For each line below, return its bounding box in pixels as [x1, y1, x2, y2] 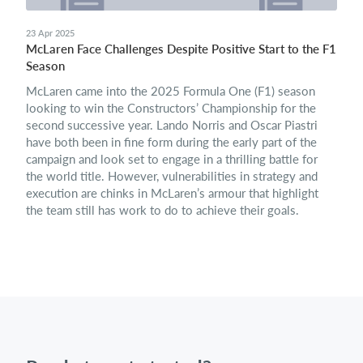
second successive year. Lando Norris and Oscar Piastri [26, 117, 318, 133]
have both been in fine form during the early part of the [26, 135, 317, 150]
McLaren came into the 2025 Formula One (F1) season [26, 83, 315, 99]
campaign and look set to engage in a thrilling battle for [26, 152, 318, 167]
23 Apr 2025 [26, 28, 75, 39]
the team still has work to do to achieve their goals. [26, 203, 299, 218]
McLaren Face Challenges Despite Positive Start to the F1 [26, 41, 336, 57]
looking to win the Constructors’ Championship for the [26, 100, 316, 116]
